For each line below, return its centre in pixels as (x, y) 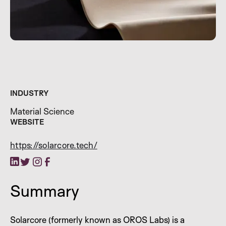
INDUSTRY (30, 93)
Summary (45, 190)
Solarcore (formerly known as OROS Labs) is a (97, 219)
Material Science (42, 111)
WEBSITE (27, 122)
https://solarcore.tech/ (54, 145)
